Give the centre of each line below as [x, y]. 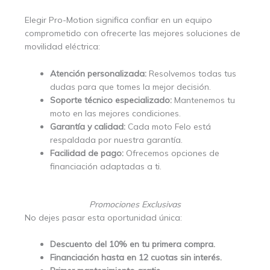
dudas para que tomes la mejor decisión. [130, 86]
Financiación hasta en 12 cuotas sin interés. [136, 258]
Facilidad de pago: [87, 153]
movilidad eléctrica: [62, 47]
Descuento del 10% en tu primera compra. [133, 244]
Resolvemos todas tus [191, 73]
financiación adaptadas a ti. [106, 166]
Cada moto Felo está [168, 126]
